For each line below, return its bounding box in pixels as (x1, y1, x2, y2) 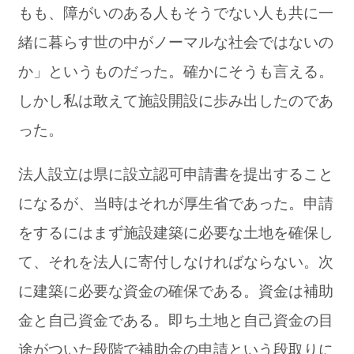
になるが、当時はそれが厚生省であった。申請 (18, 191, 334, 213)
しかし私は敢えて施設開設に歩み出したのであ (18, 89, 334, 111)
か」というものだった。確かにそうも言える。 (18, 60, 334, 81)
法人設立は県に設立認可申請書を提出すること (18, 162, 334, 183)
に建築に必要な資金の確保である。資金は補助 (18, 279, 334, 300)
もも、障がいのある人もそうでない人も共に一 (18, 2, 334, 23)
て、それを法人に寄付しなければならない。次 (18, 250, 334, 271)
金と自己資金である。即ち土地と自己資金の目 (18, 308, 334, 330)
